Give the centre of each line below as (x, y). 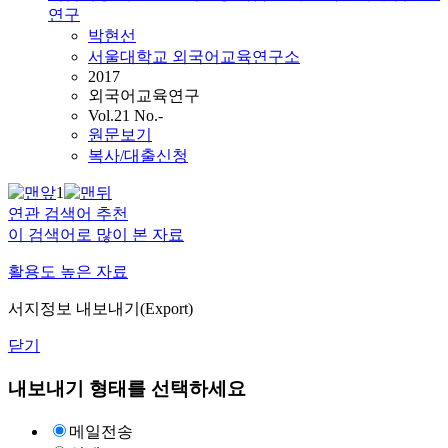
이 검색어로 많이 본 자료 (96, 235)
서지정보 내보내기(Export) (100, 309)
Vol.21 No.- (125, 116)
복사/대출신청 (138, 156)
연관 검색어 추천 (68, 214)
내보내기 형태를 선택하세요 (127, 389)
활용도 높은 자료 (68, 272)
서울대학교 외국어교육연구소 (194, 57)
